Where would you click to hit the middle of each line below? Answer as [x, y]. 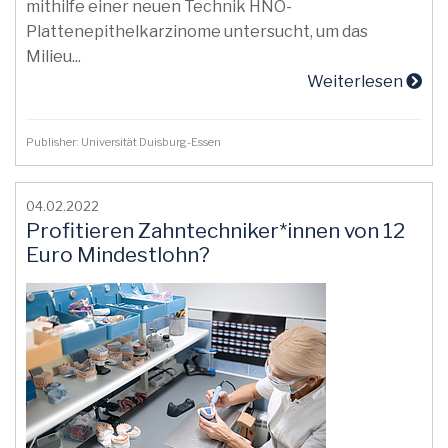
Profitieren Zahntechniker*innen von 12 [215, 230]
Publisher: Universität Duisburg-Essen [125, 142]
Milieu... [53, 56]
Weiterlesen [356, 81]
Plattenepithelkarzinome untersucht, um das [197, 31]
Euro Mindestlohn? [118, 254]
